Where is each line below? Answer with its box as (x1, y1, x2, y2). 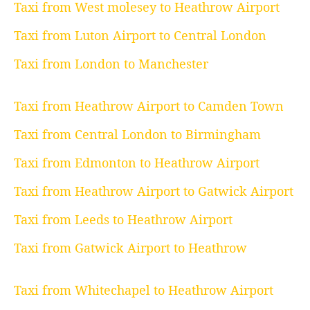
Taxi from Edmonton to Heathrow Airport (14, 154, 259, 172)
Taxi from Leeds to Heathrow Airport (14, 211, 232, 228)
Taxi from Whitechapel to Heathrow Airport (14, 282, 273, 299)
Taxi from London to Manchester (14, 55, 208, 73)
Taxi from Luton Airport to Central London (14, 27, 266, 44)
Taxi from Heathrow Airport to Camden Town (14, 98, 284, 115)
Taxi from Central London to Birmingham (14, 126, 261, 143)
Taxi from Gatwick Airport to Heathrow (14, 239, 247, 257)
